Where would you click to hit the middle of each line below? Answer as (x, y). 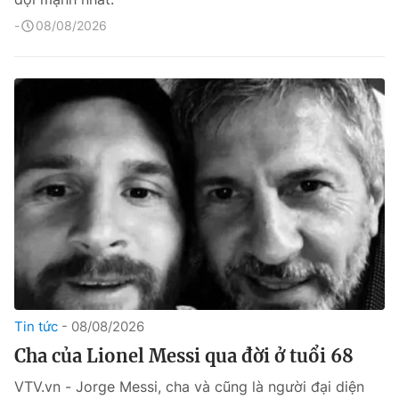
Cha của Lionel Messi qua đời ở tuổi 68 (184, 356)
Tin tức (36, 326)
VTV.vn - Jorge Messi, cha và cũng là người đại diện (189, 387)
